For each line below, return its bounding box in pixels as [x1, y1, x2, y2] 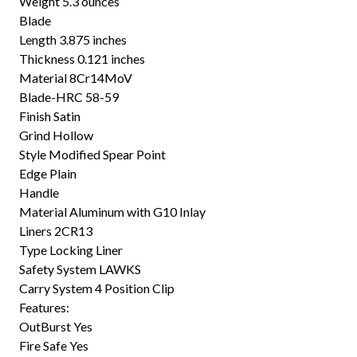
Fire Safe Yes [19, 337, 88, 353]
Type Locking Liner [19, 241, 123, 257]
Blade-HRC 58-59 [19, 88, 119, 104]
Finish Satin [19, 108, 80, 124]
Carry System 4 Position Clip [19, 280, 175, 296]
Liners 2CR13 [19, 222, 92, 238]
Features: [19, 299, 69, 315]
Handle [19, 184, 59, 200]
